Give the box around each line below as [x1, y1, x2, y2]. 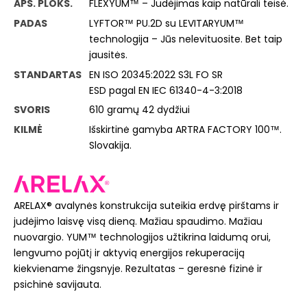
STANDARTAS [14, 67, 82, 82]
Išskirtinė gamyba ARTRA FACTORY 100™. [89, 122, 282, 136]
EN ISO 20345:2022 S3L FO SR [89, 67, 223, 82]
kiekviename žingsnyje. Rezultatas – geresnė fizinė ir [14, 261, 262, 275]
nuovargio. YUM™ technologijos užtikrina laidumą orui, [14, 230, 271, 244]
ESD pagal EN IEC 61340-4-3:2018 [89, 83, 243, 97]
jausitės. [89, 47, 127, 62]
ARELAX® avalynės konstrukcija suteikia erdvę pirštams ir [14, 198, 279, 212]
